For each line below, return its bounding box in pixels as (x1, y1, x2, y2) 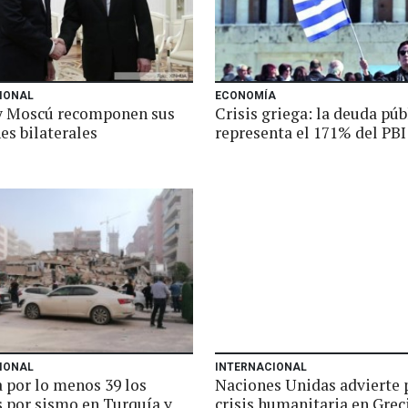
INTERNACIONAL (215, 361, 307, 373)
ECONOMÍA (215, 89, 276, 102)
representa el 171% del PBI (215, 122, 406, 143)
